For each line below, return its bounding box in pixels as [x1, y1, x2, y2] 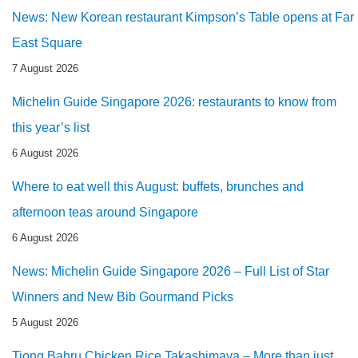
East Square [12, 35, 82, 50]
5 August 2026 [12, 316, 78, 328]
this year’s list [12, 120, 89, 134]
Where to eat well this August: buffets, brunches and [12, 179, 304, 193]
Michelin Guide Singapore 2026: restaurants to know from [12, 94, 336, 109]
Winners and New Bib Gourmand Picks [12, 289, 233, 304]
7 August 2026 [12, 62, 78, 74]
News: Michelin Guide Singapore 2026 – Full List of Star [12, 264, 329, 278]
